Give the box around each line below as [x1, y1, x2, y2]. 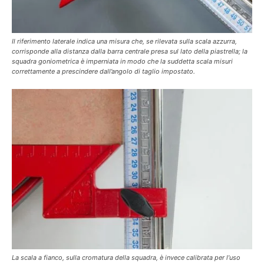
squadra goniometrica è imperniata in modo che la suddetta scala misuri [12, 57, 233, 65]
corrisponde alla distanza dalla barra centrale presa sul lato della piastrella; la [12, 47, 247, 55]
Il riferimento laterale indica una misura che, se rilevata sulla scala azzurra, [12, 37, 237, 45]
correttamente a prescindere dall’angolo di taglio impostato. [12, 67, 195, 75]
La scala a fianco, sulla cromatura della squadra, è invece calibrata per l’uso [12, 253, 240, 262]
